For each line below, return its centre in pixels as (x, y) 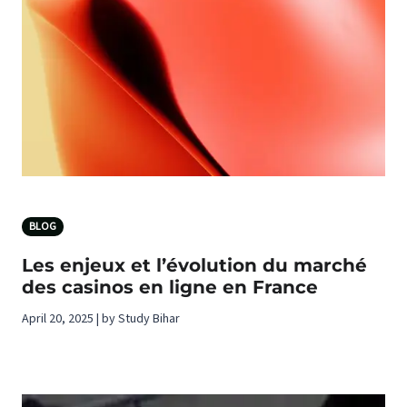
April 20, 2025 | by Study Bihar (101, 318)
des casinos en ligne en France (170, 287)
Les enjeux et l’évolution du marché (194, 265)
